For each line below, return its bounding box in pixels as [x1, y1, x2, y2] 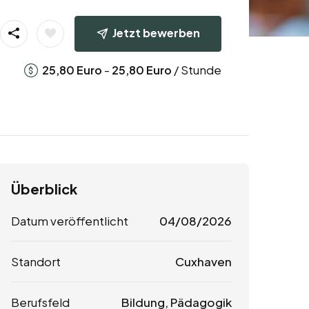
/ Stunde [171, 61, 221, 77]
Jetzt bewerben [112, 25, 200, 40]
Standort [11, 254, 61, 270]
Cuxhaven [175, 254, 232, 270]
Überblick [11, 180, 77, 198]
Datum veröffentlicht [11, 213, 128, 229]
